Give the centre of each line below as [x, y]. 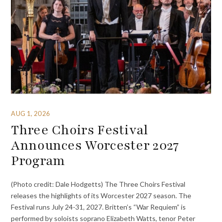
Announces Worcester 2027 [95, 145]
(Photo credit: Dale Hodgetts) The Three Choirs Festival [98, 184]
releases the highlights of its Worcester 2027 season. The [101, 195]
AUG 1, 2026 [30, 113]
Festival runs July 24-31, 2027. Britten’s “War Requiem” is [99, 207]
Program [38, 161]
